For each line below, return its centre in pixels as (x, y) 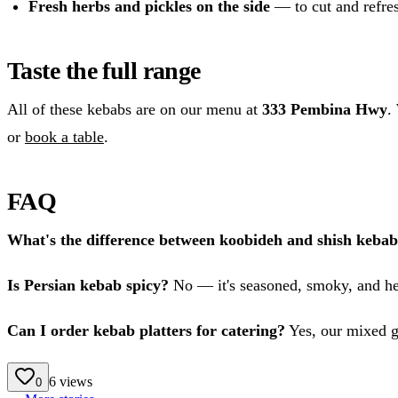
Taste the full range (104, 70)
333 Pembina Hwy (325, 109)
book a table (64, 136)
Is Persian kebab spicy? (88, 285)
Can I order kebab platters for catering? (146, 330)
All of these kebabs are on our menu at (135, 109)
